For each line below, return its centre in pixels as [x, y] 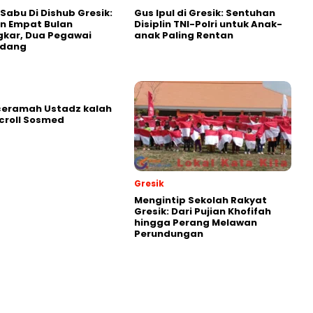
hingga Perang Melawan [196, 223]
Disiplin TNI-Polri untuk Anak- [208, 24]
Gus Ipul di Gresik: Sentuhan [205, 13]
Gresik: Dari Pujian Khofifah [203, 212]
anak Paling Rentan [184, 36]
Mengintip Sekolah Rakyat [201, 201]
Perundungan [169, 234]
